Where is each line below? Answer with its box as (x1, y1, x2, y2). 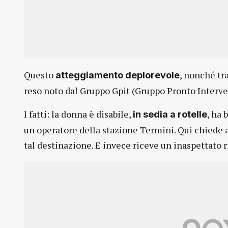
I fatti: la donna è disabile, (24, 108, 133, 120)
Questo (24, 69, 55, 81)
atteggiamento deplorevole (55, 70, 180, 80)
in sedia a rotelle (133, 109, 207, 120)
